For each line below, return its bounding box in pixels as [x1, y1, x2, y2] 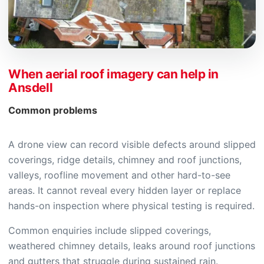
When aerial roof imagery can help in [8, 67, 219, 81]
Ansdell [8, 80, 53, 95]
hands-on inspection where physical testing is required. [8, 200, 255, 212]
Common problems [8, 104, 97, 116]
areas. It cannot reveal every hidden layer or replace [8, 184, 241, 196]
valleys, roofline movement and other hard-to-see [8, 169, 230, 181]
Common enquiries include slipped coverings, [8, 225, 211, 236]
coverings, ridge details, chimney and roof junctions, [8, 154, 242, 166]
